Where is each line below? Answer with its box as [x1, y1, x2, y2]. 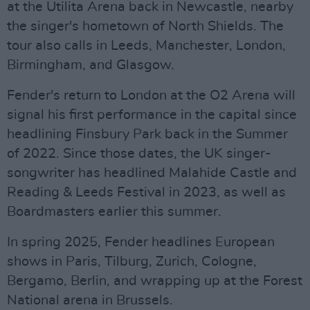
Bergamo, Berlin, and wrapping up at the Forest [7, 274, 302, 288]
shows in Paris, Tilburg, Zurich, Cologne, [7, 255, 257, 268]
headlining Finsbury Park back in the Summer [7, 127, 288, 141]
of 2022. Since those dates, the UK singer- [7, 147, 271, 161]
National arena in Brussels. [7, 293, 173, 307]
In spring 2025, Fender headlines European [7, 235, 275, 249]
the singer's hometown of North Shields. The [7, 19, 284, 33]
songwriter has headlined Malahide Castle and [7, 166, 297, 180]
